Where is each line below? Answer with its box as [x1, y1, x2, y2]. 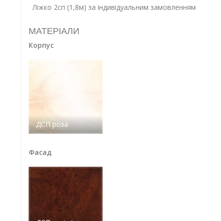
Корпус [28, 40, 54, 50]
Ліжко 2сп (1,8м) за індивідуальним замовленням [32, 2, 196, 12]
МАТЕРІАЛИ [28, 26, 79, 37]
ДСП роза [36, 119, 68, 129]
